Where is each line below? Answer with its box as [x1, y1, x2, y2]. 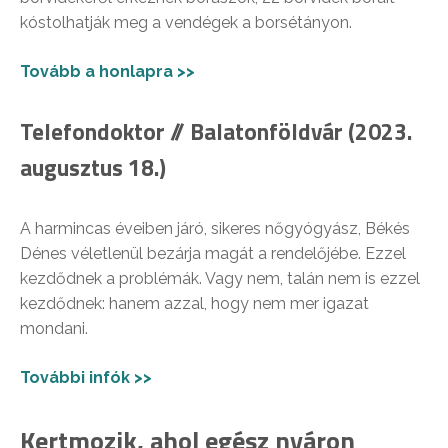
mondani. [20, 318, 88, 338]
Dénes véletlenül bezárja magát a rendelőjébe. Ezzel [20, 243, 406, 263]
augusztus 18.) [20, 149, 166, 185]
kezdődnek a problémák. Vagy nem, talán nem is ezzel [20, 268, 420, 288]
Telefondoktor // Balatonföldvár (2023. [20, 113, 412, 149]
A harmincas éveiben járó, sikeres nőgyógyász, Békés [20, 218, 410, 238]
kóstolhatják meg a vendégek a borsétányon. [20, 12, 352, 32]
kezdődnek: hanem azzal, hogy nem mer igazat [20, 293, 369, 313]
